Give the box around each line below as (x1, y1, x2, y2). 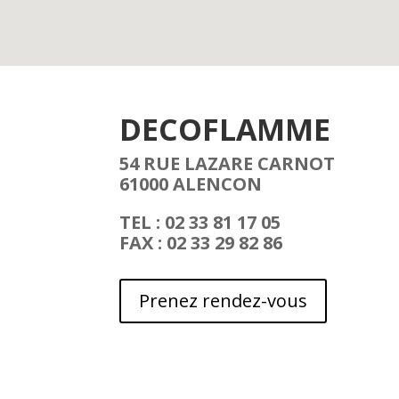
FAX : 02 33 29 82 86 (119, 230, 283, 255)
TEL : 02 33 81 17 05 (119, 209, 281, 234)
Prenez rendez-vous (139, 289, 308, 313)
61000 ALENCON (119, 171, 263, 196)
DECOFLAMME (119, 108, 339, 150)
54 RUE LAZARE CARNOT (119, 151, 336, 175)
